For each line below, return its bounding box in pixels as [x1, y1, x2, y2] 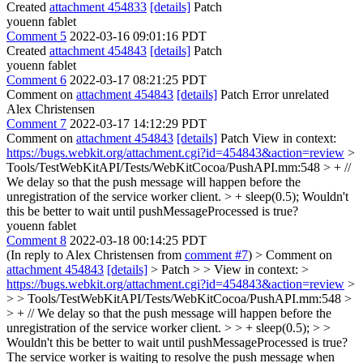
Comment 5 [6, 29, 66, 43]
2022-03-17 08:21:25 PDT [70, 73, 207, 87]
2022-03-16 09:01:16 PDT [70, 29, 207, 43]
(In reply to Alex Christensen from [6, 248, 185, 262]
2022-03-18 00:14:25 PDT [70, 233, 207, 247]
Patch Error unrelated [217, 88, 329, 101]
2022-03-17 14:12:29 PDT [70, 117, 207, 130]
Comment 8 [6, 233, 66, 247]
